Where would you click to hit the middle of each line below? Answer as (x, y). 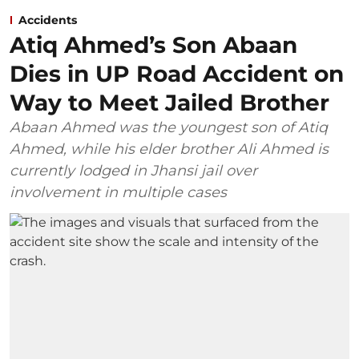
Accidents (48, 20)
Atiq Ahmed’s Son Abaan (153, 45)
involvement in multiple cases (118, 193)
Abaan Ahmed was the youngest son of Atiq (169, 128)
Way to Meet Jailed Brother (169, 103)
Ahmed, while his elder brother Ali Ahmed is (169, 149)
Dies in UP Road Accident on (177, 74)
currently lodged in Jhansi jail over (133, 171)
